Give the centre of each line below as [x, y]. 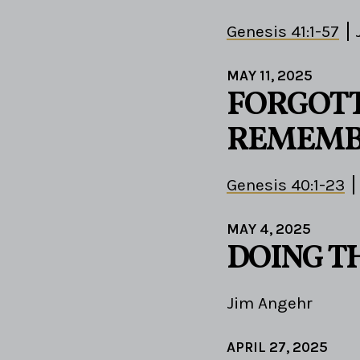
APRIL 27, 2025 [277, 348]
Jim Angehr [270, 303]
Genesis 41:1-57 [283, 32]
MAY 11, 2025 [270, 76]
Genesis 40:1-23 [286, 185]
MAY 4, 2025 [269, 229]
